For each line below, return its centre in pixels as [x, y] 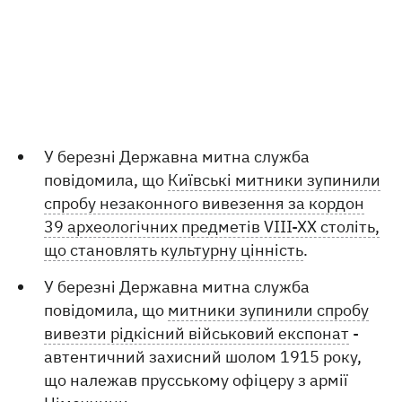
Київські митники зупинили [275, 180]
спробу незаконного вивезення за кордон [205, 203]
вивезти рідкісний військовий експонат [197, 333]
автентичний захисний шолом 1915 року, [203, 357]
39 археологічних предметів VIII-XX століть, [212, 227]
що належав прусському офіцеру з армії [197, 380]
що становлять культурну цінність [174, 250]
